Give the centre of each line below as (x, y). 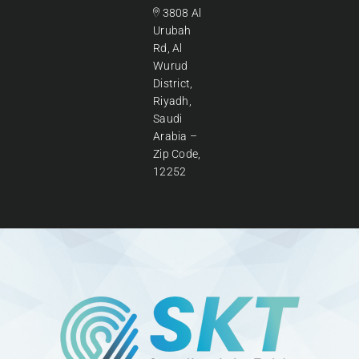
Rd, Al (167, 48)
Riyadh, (172, 101)
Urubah (172, 30)
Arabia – (175, 136)
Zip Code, (177, 153)
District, (173, 83)
